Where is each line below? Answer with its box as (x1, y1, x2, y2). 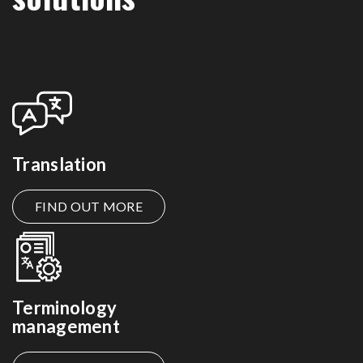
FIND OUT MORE (35, 198, 143, 214)
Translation (12, 152, 107, 175)
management (12, 314, 120, 337)
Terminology (12, 296, 117, 318)
